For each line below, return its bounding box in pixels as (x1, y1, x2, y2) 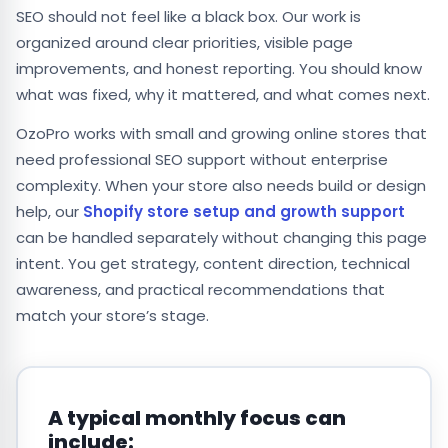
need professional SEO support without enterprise (16, 149, 388, 171)
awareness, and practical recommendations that (16, 279, 385, 301)
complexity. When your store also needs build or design (16, 175, 426, 197)
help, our (16, 201, 83, 223)
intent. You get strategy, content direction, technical (16, 253, 410, 275)
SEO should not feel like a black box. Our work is (16, 6, 361, 28)
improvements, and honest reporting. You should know (16, 58, 422, 80)
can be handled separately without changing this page (16, 227, 427, 249)
